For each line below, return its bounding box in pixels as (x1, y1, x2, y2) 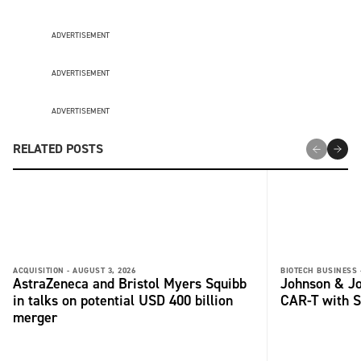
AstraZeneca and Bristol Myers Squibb (13, 274, 247, 294)
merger (13, 308, 57, 328)
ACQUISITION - (13, 265, 70, 276)
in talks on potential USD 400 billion (13, 291, 233, 311)
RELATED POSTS (13, 140, 103, 158)
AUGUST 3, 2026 (73, 265, 135, 276)
